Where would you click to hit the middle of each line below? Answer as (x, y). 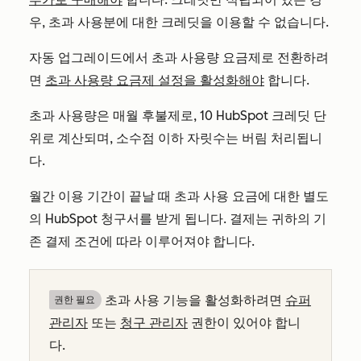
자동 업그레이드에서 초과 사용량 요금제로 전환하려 (179, 58)
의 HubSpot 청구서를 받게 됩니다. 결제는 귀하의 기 (178, 219)
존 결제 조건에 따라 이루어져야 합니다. (143, 241)
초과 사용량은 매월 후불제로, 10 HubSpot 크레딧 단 (178, 116)
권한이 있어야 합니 (244, 323)
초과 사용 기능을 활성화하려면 (193, 300)
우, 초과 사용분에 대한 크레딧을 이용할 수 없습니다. (180, 22)
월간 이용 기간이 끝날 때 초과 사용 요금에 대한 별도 (179, 196)
